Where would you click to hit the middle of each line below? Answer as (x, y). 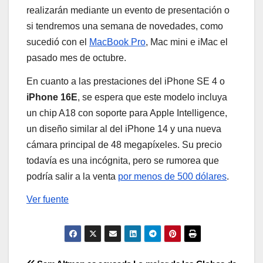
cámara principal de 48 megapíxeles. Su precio (124, 144)
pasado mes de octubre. (76, 58)
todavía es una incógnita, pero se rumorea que (123, 160)
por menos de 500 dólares (172, 176)
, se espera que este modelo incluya (152, 97)
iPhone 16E (52, 97)
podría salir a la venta (72, 176)
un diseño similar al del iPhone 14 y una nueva (124, 129)
